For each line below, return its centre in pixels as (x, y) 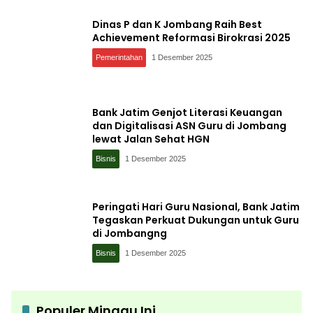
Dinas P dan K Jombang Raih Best (177, 24)
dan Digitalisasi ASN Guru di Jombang (189, 125)
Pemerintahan (119, 57)
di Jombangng (130, 233)
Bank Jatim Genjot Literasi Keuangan (187, 112)
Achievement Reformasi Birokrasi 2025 (191, 38)
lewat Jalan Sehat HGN (151, 139)
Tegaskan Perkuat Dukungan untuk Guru (196, 220)
